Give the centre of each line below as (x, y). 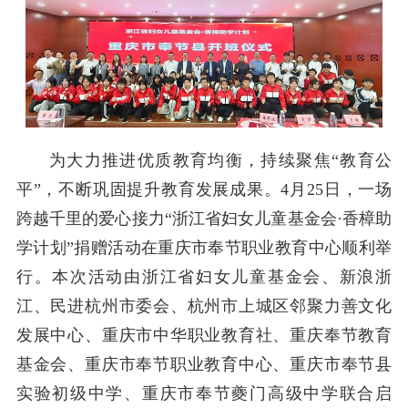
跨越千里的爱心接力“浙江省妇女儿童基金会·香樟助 (204, 219)
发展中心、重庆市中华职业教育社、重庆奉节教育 (204, 336)
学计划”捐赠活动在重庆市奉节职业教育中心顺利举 (204, 248)
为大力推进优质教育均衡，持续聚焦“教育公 (220, 161)
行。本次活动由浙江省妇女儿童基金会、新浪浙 (204, 277)
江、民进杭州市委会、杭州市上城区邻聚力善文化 (204, 306)
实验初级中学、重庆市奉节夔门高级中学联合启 (204, 394)
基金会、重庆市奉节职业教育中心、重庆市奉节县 (204, 365)
